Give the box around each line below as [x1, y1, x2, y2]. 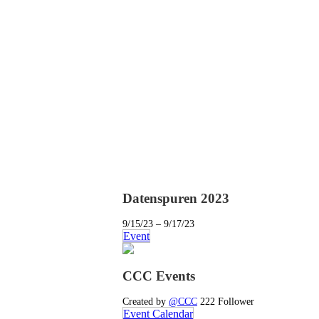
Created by [122, 296, 169, 308]
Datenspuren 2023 [122, 191, 229, 206]
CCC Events [122, 268, 195, 284]
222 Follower [200, 296, 254, 308]
